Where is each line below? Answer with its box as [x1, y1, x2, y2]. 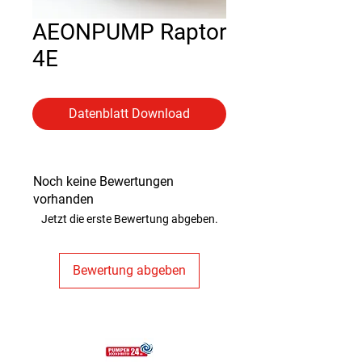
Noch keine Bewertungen [33, 174, 174, 189]
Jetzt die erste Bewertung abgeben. [40, 213, 218, 225]
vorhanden [33, 192, 94, 207]
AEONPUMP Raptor [32, 19, 226, 45]
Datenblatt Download [69, 106, 190, 121]
